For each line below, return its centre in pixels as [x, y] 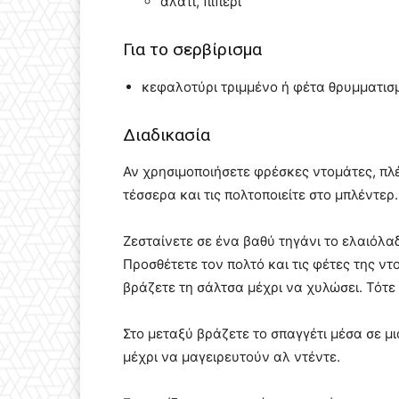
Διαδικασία [167, 135]
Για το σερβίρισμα [192, 50]
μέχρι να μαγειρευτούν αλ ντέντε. [232, 357]
